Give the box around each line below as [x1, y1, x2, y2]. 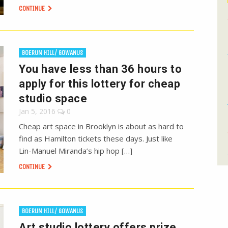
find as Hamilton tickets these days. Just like [19, 133, 173, 144]
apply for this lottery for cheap [19, 77, 181, 91]
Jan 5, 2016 [19, 106, 56, 117]
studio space [19, 92, 88, 105]
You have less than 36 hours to [19, 63, 182, 76]
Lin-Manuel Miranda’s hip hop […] [19, 146, 133, 156]
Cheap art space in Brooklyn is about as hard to [19, 121, 184, 132]
